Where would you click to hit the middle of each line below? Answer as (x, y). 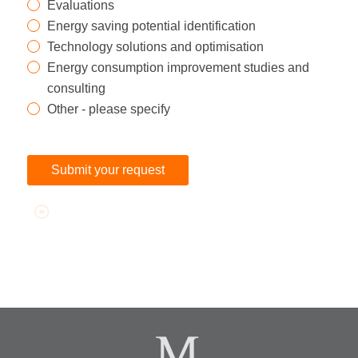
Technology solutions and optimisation (155, 46)
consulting (76, 88)
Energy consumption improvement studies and (178, 67)
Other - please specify (108, 109)
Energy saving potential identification (151, 26)
